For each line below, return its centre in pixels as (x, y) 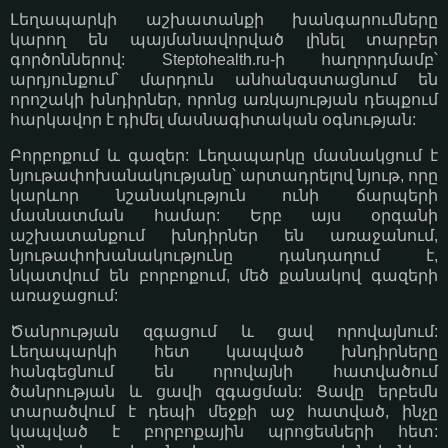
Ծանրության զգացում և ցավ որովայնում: (224, 331)
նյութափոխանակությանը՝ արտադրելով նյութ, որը (224, 175)
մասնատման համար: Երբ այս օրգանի (224, 215)
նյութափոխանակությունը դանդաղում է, (224, 255)
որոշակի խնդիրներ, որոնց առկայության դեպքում (224, 99)
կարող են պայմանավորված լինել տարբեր (224, 39)
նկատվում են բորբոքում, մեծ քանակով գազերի (224, 275)
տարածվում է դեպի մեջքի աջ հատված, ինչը (224, 411)
